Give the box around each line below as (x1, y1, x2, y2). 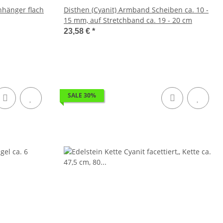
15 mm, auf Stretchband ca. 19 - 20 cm (64, 15, 192, 25)
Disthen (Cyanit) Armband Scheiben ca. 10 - (64, 5, 209, 14)
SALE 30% (68, 91, 96, 100)
